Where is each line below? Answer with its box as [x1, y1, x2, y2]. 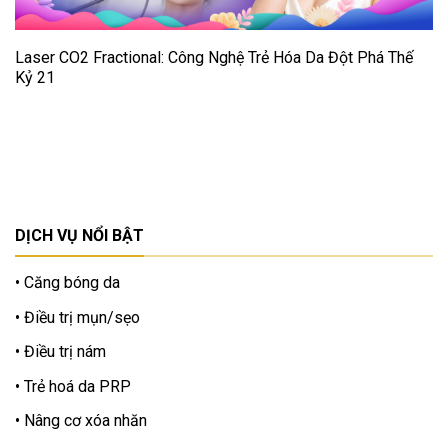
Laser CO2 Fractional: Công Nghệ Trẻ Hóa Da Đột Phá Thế [15, 47, 413, 67]
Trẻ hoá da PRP [20, 376, 131, 396]
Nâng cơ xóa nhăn [20, 411, 147, 431]
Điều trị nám [20, 342, 106, 362]
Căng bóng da [20, 273, 120, 292]
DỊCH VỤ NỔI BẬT [15, 225, 144, 245]
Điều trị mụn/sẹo [20, 307, 140, 327]
